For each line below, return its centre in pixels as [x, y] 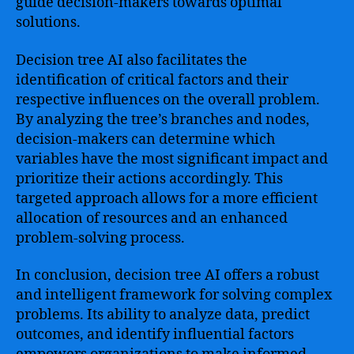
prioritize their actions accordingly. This [149, 179]
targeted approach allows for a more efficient [167, 198]
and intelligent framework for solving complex [174, 295]
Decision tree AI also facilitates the [132, 60]
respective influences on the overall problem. [168, 100]
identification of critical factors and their [152, 80]
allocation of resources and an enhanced [152, 218]
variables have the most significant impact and [172, 159]
